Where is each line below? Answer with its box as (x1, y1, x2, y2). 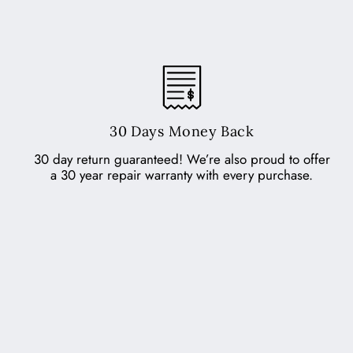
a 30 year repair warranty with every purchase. (50, 165, 314, 185)
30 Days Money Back (110, 122, 255, 141)
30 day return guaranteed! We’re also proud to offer (33, 150, 330, 169)
